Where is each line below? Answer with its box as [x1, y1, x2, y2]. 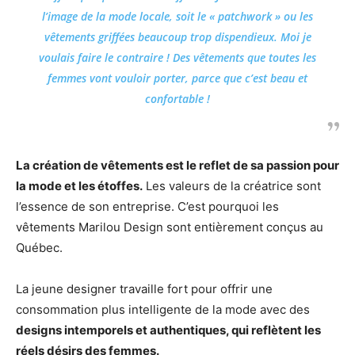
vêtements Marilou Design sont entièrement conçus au [16, 219, 323, 235]
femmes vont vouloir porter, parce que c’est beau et [48, 70, 307, 86]
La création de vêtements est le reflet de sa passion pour [16, 157, 339, 173]
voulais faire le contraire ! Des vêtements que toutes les [39, 49, 316, 65]
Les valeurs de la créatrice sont [143, 177, 321, 193]
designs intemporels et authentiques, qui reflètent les [16, 322, 321, 338]
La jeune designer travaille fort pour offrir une [16, 281, 273, 296]
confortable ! [145, 90, 210, 106]
